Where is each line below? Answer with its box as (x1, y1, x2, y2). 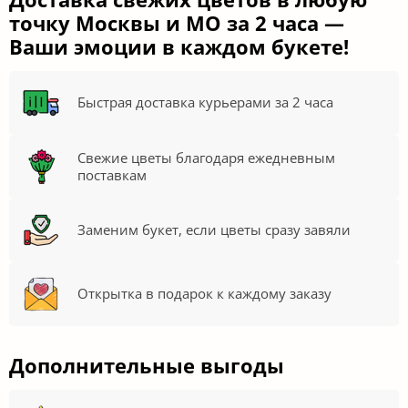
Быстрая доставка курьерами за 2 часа (77, 93, 333, 112)
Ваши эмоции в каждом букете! (9, 32, 349, 60)
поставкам (77, 165, 147, 184)
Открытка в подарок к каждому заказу (77, 284, 331, 303)
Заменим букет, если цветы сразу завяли (77, 220, 351, 240)
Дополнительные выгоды (9, 351, 284, 379)
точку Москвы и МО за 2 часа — (9, 8, 344, 36)
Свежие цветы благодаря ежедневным (77, 148, 335, 167)
